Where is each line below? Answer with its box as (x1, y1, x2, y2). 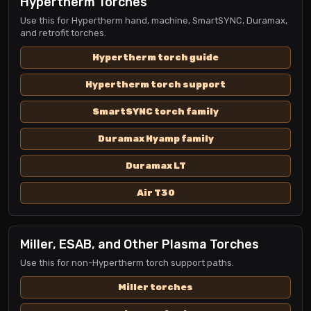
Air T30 (136, 187, 175, 198)
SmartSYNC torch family (92, 106, 219, 117)
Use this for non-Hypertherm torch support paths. (20, 258, 234, 268)
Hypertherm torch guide (92, 52, 219, 62)
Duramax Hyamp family (97, 133, 214, 144)
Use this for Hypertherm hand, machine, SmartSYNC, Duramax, (20, 15, 287, 26)
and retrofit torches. (20, 28, 106, 38)
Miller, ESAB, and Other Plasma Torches (20, 237, 259, 252)
